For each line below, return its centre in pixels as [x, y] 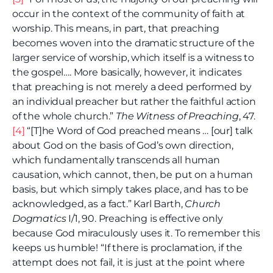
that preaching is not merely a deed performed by [132, 87]
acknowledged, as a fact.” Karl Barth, [99, 204]
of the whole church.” [64, 116]
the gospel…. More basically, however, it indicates [127, 73]
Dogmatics [39, 219]
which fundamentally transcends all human [116, 160]
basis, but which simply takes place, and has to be [131, 190]
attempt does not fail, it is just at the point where [129, 263]
